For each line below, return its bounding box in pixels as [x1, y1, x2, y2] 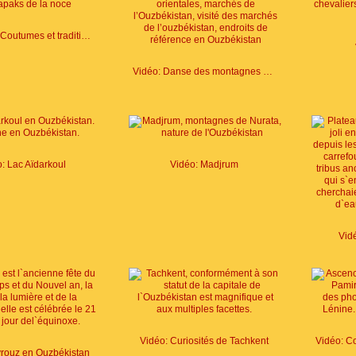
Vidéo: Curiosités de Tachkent [140, 335, 269, 346]
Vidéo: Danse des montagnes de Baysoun [263, 66, 273, 77]
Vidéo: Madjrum [170, 159, 238, 170]
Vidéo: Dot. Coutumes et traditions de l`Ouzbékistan [81, 30, 91, 41]
